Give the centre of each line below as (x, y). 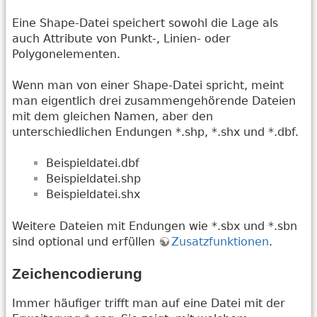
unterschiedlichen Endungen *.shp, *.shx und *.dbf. (155, 132)
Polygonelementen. (66, 54)
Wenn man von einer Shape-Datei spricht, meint (148, 85)
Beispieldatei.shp (93, 179)
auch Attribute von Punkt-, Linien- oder (121, 38)
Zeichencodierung (77, 274)
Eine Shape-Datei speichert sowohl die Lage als (145, 23)
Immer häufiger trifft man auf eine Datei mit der (149, 303)
